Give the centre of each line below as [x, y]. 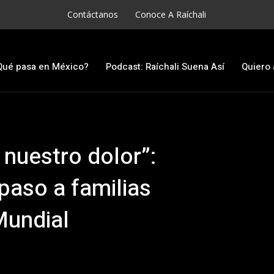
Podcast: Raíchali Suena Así [165, 66]
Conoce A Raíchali [171, 14]
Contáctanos [93, 14]
